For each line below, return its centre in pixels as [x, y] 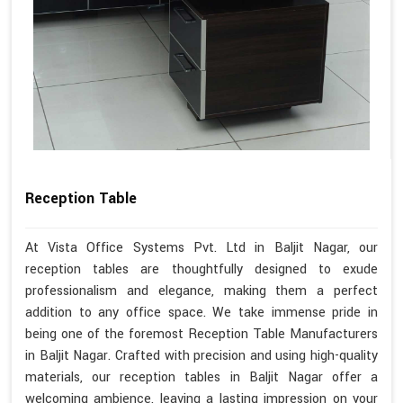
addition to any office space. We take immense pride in [201, 313]
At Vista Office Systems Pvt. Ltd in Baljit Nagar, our [201, 248]
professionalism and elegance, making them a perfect [201, 291]
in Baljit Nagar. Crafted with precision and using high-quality [201, 356]
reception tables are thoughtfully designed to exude [201, 270]
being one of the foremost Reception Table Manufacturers [201, 335]
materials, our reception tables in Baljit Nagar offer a [201, 378]
